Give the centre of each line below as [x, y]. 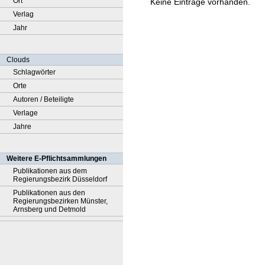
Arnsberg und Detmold [49, 209]
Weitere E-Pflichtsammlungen [56, 159]
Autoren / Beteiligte [43, 99]
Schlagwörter [34, 72]
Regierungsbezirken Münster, [60, 201]
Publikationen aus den [49, 193]
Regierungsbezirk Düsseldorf [60, 179]
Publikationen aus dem [50, 171]
